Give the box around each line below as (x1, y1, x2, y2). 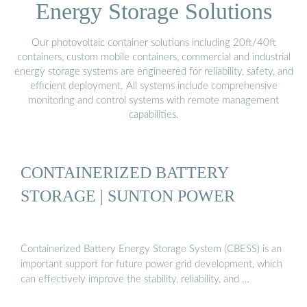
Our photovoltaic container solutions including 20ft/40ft (31, 37, 276, 48)
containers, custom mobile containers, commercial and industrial (16, 51, 291, 62)
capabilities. (128, 109, 179, 120)
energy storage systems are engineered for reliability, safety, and (14, 66, 293, 77)
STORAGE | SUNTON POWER (21, 186, 235, 206)
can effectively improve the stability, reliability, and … (21, 273, 249, 284)
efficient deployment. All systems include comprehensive (29, 80, 278, 91)
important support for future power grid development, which (21, 258, 282, 269)
